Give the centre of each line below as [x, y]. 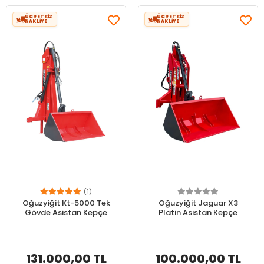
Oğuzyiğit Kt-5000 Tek [66, 203]
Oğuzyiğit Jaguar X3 [198, 203]
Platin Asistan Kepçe [198, 212]
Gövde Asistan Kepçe [66, 212]
